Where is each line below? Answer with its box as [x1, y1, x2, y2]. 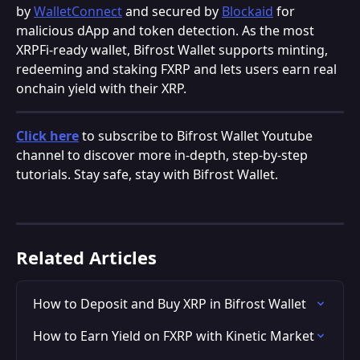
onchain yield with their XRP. [16, 79, 186, 97]
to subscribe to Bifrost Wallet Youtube [79, 126, 316, 145]
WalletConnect [34, 2, 122, 20]
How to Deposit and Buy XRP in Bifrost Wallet [33, 295, 306, 313]
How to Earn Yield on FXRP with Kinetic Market [33, 327, 314, 346]
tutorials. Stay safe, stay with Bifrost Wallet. [16, 165, 278, 183]
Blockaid [222, 2, 273, 20]
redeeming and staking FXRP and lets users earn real [16, 59, 340, 78]
